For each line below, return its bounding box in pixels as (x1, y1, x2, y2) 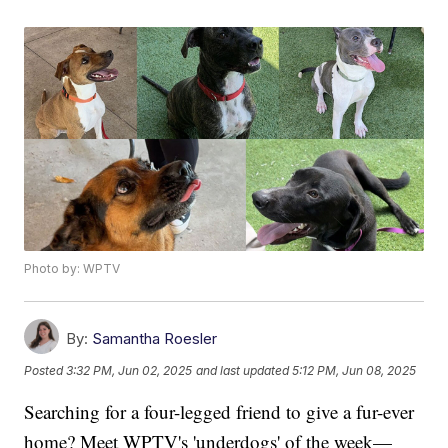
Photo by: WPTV (24, 261, 121, 277)
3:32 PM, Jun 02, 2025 (66, 362, 193, 378)
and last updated (196, 362, 290, 378)
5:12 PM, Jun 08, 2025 (292, 362, 417, 378)
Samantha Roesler (92, 329, 218, 349)
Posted (24, 362, 67, 378)
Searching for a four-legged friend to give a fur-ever (24, 399, 415, 425)
